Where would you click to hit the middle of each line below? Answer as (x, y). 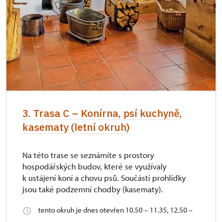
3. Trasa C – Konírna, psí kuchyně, (102, 113)
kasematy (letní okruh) (76, 127)
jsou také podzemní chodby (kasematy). (93, 189)
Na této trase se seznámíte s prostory (88, 155)
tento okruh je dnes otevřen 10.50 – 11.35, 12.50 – (115, 210)
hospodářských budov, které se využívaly (94, 166)
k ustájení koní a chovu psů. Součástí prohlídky (104, 177)
